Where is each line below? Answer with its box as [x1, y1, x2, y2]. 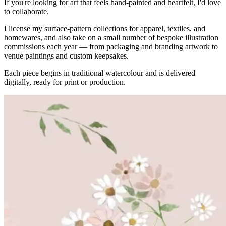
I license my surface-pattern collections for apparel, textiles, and [4, 24, 205, 33]
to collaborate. [4, 7, 49, 16]
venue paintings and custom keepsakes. [4, 51, 129, 60]
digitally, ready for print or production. [4, 77, 126, 86]
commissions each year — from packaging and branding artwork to [4, 42, 218, 51]
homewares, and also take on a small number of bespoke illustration [4, 33, 218, 42]
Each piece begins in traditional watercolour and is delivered [4, 68, 195, 77]
